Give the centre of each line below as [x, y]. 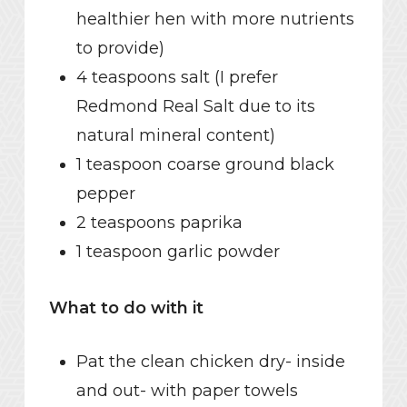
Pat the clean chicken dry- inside [210, 362]
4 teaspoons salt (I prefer [177, 78]
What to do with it [126, 308]
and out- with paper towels [187, 391]
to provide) [120, 49]
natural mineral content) [175, 136]
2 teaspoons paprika [159, 223]
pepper [105, 194]
